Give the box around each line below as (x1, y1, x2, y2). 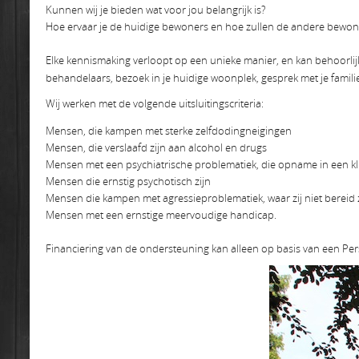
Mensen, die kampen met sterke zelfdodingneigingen (46, 123, 292, 138)
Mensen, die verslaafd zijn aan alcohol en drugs (46, 140, 267, 155)
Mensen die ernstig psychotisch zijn (46, 174, 211, 188)
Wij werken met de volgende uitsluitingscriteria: (46, 96, 264, 111)
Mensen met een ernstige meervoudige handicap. (46, 208, 276, 222)
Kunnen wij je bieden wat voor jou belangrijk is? (46, 2, 265, 17)
